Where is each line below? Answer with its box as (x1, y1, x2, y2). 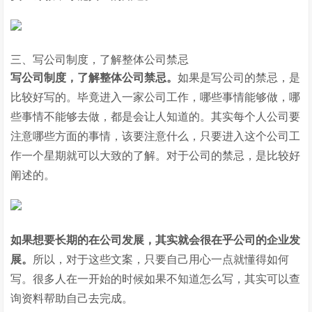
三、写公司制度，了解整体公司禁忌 (10, 54, 189, 65)
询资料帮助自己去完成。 (10, 292, 134, 304)
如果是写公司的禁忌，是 (178, 72, 301, 84)
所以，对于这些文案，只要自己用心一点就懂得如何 (33, 253, 290, 265)
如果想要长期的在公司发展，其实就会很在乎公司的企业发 (10, 234, 301, 246)
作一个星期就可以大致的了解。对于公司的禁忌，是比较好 (10, 150, 301, 162)
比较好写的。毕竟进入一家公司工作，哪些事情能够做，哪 (10, 91, 301, 103)
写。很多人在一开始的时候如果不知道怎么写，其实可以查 (10, 273, 301, 285)
